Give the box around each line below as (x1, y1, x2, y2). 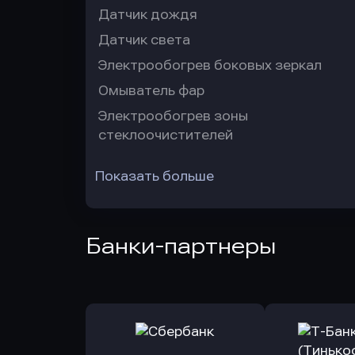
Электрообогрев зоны (98, 109, 248, 124)
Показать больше (95, 169, 214, 184)
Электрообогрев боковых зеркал (98, 58, 322, 73)
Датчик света (98, 32, 190, 48)
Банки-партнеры (86, 233, 277, 259)
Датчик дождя (98, 7, 197, 22)
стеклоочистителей (98, 128, 233, 143)
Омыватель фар (98, 83, 204, 98)
